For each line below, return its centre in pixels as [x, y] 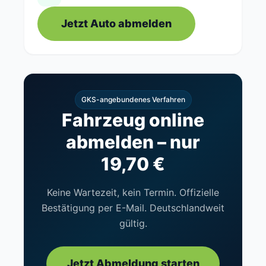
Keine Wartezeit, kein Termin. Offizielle [133, 192]
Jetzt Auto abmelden [116, 23]
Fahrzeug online [133, 120]
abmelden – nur [133, 142]
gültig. [133, 223]
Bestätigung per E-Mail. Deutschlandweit [133, 208]
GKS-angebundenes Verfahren [133, 99]
